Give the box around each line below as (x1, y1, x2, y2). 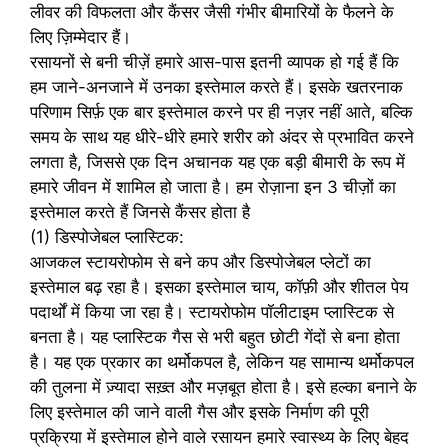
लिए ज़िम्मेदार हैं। (30, 27, 131, 48)
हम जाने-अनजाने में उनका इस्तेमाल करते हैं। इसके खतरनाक (30, 77, 403, 98)
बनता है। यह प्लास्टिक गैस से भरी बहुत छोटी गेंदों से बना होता (30, 327, 400, 348)
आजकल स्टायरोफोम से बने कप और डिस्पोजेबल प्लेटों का (30, 252, 371, 273)
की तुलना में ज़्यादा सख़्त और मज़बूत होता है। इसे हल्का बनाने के (30, 377, 417, 398)
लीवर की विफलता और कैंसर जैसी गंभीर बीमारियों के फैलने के (30, 2, 394, 23)
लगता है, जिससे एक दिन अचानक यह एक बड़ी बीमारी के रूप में (30, 152, 405, 173)
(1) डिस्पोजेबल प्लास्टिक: (30, 227, 184, 248)
